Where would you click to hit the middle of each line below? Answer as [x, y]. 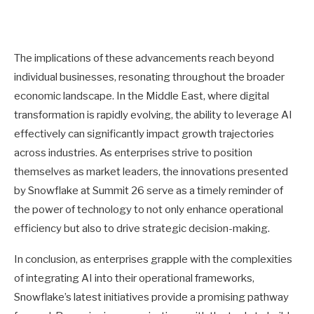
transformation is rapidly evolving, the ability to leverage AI [153, 115]
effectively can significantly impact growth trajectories [144, 134]
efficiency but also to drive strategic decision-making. [142, 229]
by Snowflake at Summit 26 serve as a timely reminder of [149, 191]
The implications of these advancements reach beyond [144, 59]
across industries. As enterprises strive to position [133, 153]
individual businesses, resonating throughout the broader [149, 77]
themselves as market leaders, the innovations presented [151, 172]
